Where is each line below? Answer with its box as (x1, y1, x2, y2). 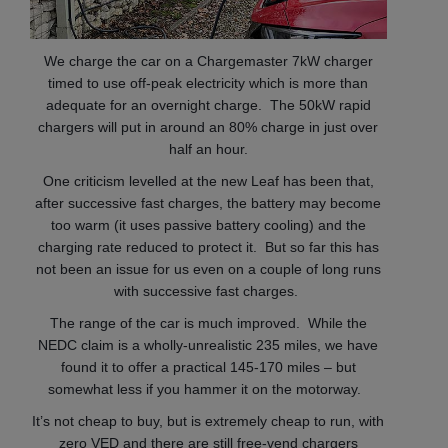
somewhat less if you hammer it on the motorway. (47, 381, 369, 398)
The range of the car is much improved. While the (49, 315, 367, 332)
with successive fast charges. (114, 283, 303, 300)
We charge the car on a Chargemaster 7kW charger (43, 53, 373, 70)
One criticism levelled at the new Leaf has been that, (42, 173, 374, 190)
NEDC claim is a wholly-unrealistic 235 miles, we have (38, 337, 379, 354)
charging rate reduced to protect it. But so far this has (37, 239, 379, 256)
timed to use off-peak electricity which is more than (48, 75, 369, 92)
